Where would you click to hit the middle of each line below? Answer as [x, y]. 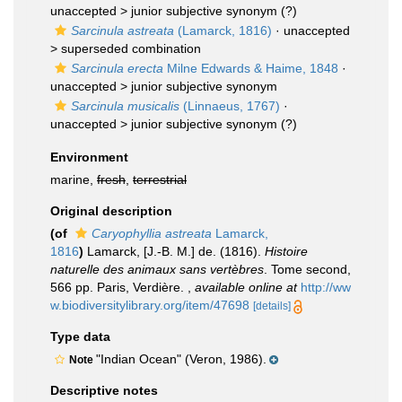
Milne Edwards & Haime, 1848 [251, 68]
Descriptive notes [104, 390]
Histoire [286, 251]
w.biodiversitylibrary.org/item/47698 [150, 305]
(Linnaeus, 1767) [230, 106]
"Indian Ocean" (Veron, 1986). [181, 359]
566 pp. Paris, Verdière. [119, 287]
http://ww [326, 287]
